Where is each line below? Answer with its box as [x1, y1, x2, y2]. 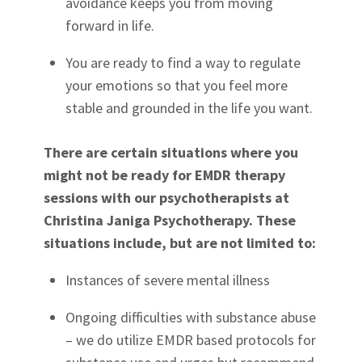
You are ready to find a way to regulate [65, 53, 301, 73]
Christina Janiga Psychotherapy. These [44, 211, 297, 230]
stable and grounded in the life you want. [65, 99, 314, 118]
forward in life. [65, 16, 155, 36]
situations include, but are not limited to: [44, 234, 317, 253]
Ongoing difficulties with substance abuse [65, 308, 317, 327]
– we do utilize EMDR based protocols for [65, 330, 317, 350]
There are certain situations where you [44, 143, 299, 162]
